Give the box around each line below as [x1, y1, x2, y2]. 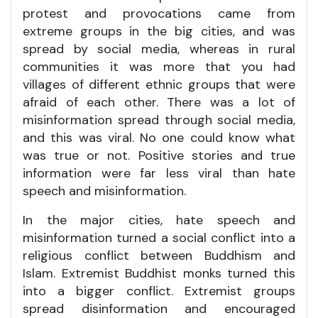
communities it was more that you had [23, 57, 295, 75]
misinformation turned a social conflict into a [23, 229, 295, 246]
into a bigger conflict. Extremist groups [23, 282, 295, 300]
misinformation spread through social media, [23, 111, 295, 128]
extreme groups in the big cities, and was [23, 22, 295, 40]
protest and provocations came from [23, 4, 295, 22]
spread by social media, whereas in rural [23, 40, 295, 57]
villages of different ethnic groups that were [23, 75, 295, 93]
